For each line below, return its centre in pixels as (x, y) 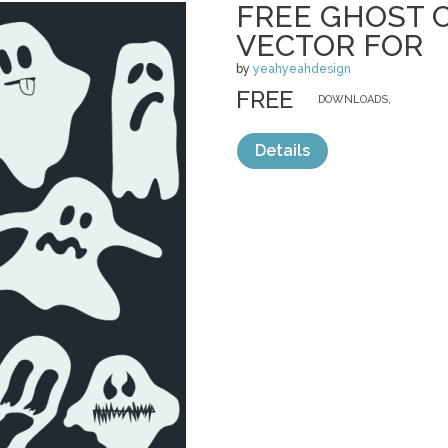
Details (282, 150)
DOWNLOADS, (354, 99)
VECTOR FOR (329, 45)
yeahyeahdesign (302, 69)
